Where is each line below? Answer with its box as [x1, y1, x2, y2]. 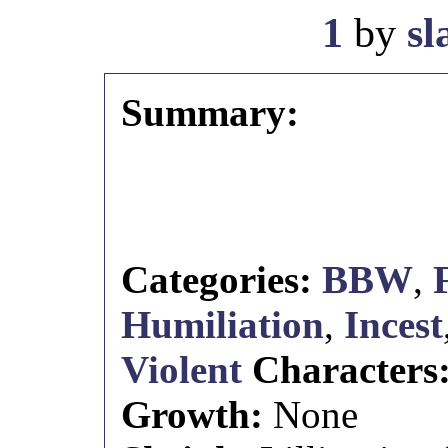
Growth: [121, 393, 274, 436]
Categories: [121, 258, 313, 301]
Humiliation [121, 303, 325, 346]
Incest [344, 303, 444, 346]
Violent [121, 348, 243, 391]
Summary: [121, 91, 300, 134]
